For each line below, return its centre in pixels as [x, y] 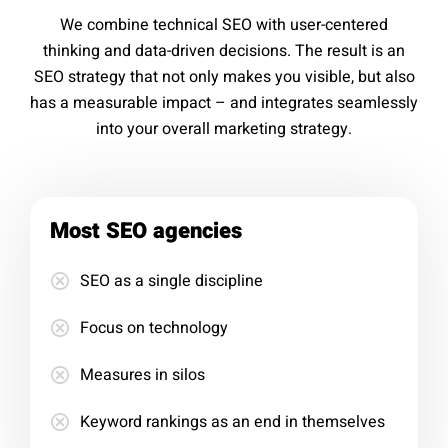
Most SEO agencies [146, 230]
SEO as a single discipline [171, 280]
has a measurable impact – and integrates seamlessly [224, 102]
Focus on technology [154, 327]
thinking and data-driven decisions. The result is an [224, 50]
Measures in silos [142, 374]
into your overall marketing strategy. [224, 128]
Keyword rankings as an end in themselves [232, 421]
